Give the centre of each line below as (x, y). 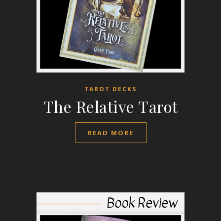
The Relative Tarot (110, 106)
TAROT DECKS (110, 89)
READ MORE (110, 133)
